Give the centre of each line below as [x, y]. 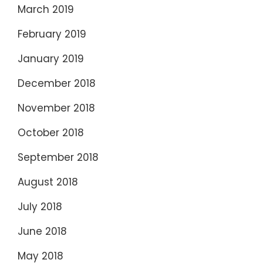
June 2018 [42, 232]
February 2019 [52, 34]
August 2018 [48, 182]
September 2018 [58, 158]
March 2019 [46, 10]
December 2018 [57, 84]
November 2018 [56, 108]
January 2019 [51, 59]
